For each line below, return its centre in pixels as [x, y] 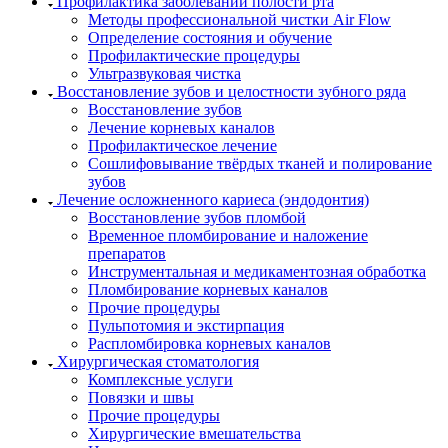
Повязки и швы [141, 397]
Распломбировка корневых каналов [209, 343]
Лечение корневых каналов [181, 127]
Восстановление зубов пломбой [197, 217]
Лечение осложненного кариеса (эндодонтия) [213, 199]
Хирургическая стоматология [158, 361]
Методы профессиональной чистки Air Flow [239, 19]
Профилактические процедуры [194, 55]
